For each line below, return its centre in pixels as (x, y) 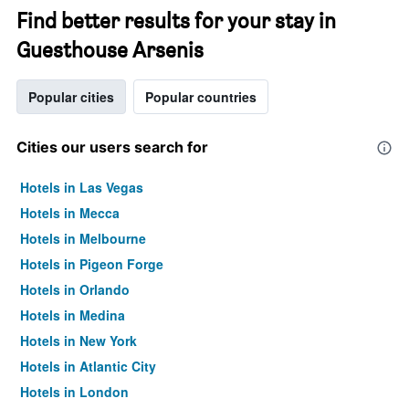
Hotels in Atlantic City (88, 366)
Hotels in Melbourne (83, 238)
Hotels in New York (79, 341)
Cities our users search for (112, 147)
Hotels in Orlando (75, 289)
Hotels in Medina (73, 315)
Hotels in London (74, 392)
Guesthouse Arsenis (110, 50)
